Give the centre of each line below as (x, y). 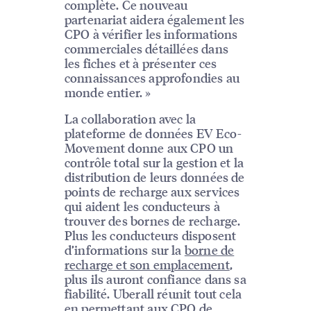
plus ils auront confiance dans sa (155, 279)
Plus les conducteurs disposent (150, 235)
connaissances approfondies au (152, 78)
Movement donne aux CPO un (149, 148)
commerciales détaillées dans (146, 49)
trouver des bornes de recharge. (152, 221)
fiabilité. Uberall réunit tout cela (153, 294)
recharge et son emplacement (147, 264)
